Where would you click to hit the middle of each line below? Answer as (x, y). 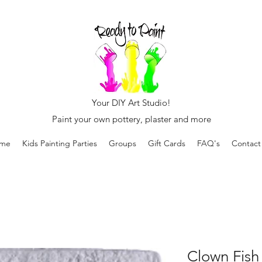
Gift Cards (167, 144)
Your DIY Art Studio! (131, 103)
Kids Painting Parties (60, 144)
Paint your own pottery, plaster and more (131, 119)
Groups (123, 144)
